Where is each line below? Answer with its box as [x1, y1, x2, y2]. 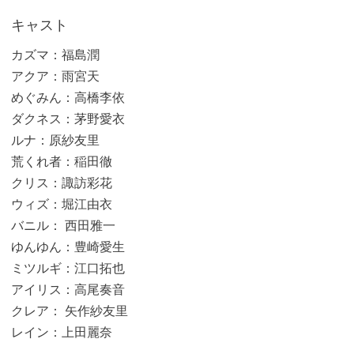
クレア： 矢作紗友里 [10, 302, 128, 319]
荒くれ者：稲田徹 [10, 153, 112, 170]
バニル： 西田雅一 [10, 217, 115, 234]
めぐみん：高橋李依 [10, 88, 125, 106]
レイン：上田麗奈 [10, 323, 112, 341]
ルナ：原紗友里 [10, 131, 100, 149]
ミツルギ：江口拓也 [10, 259, 125, 277]
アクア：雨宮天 [10, 67, 100, 85]
